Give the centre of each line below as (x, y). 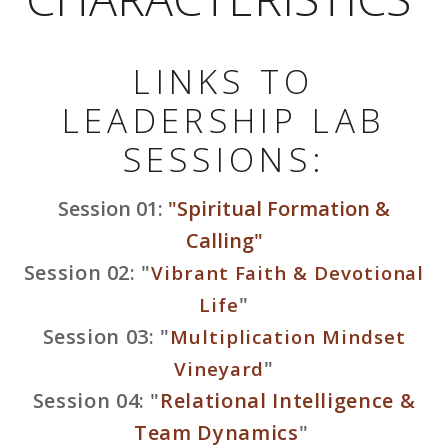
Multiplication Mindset (287, 336)
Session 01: (113, 208)
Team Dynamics (216, 432)
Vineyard (219, 368)
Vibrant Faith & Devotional (288, 272)
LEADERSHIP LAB (224, 120)
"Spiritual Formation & (279, 208)
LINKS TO (224, 81)
